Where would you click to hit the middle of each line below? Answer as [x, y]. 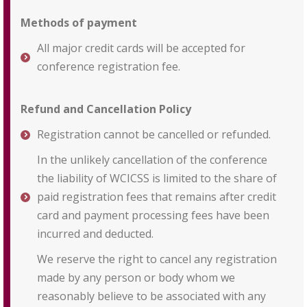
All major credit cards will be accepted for [141, 48]
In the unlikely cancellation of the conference [152, 160]
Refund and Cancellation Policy [106, 109]
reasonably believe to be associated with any [151, 296]
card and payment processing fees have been [153, 215]
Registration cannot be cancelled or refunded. [154, 134]
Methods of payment [79, 23]
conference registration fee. [110, 66]
